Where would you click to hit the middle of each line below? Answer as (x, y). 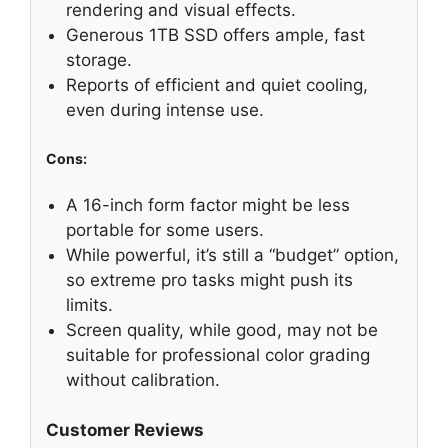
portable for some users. (165, 229)
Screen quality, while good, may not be (222, 329)
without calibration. (143, 379)
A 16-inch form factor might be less (208, 204)
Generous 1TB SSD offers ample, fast (215, 34)
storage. (99, 59)
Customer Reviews (125, 430)
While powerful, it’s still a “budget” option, (232, 254)
